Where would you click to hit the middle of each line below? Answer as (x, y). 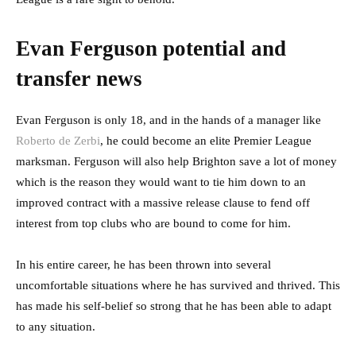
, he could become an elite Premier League (206, 140)
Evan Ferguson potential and (151, 48)
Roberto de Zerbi (58, 140)
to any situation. (57, 326)
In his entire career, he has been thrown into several (143, 264)
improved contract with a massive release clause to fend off (163, 202)
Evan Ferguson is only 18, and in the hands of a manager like (168, 120)
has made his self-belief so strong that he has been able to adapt (174, 306)
